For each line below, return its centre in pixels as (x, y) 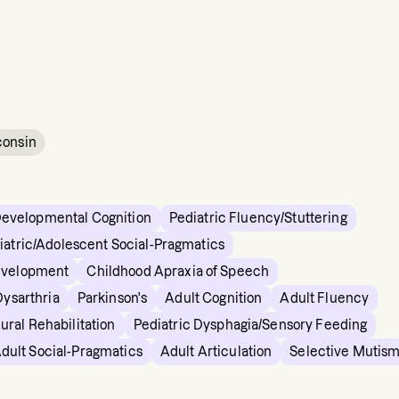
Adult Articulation (216, 352)
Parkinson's (112, 298)
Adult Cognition (214, 298)
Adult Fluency (325, 298)
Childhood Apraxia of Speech (178, 272)
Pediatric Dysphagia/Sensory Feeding (250, 325)
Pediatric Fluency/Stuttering (258, 218)
